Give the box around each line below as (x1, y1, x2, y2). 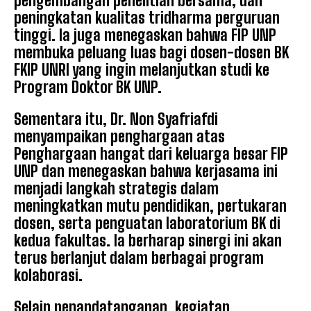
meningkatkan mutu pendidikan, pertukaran (14, 196, 287, 216)
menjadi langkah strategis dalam (14, 179, 219, 199)
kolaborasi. (14, 266, 83, 285)
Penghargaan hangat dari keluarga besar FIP (14, 144, 288, 164)
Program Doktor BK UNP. (14, 78, 162, 97)
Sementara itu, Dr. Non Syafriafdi (14, 110, 218, 129)
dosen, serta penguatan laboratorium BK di (14, 214, 280, 233)
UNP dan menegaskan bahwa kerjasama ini (14, 162, 278, 181)
